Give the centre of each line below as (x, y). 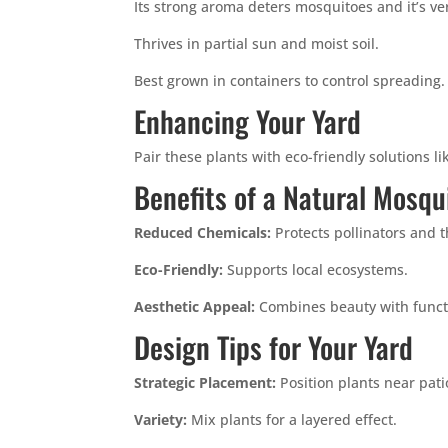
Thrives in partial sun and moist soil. (257, 43)
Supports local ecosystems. (316, 269)
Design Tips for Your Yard (274, 346)
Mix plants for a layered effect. (292, 419)
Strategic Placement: (205, 382)
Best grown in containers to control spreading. (290, 80)
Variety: (161, 419)
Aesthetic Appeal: (195, 306)
